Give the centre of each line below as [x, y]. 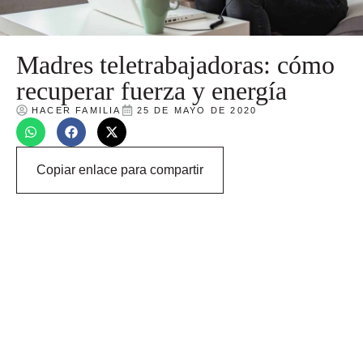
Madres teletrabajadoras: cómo [175, 64]
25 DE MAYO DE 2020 [197, 110]
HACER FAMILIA [77, 110]
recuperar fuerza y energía [152, 90]
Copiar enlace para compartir [120, 169]
